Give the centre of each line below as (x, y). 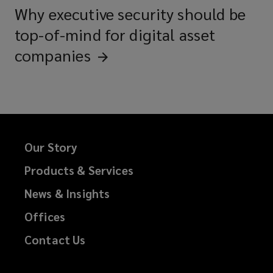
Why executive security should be (130, 14)
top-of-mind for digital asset (115, 34)
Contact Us (55, 240)
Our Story (51, 147)
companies (53, 55)
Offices (45, 217)
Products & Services (79, 170)
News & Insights (67, 193)
